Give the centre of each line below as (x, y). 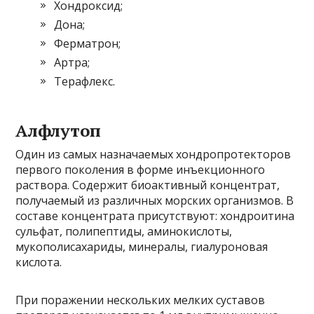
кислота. (39, 262)
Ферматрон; (88, 43)
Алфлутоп (59, 130)
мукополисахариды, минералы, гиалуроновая (142, 247)
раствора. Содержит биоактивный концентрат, (148, 185)
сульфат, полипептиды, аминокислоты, (124, 231)
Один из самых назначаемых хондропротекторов (153, 154)
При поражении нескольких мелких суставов (141, 300)
